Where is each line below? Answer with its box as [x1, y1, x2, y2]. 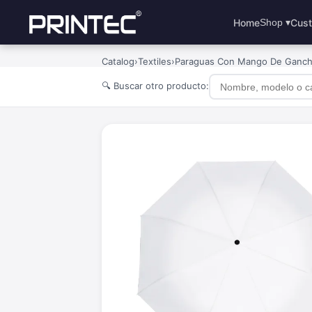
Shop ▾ [259, 17, 290, 28]
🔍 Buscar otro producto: [102, 79, 209, 91]
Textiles [138, 56, 171, 67]
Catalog [102, 56, 134, 67]
